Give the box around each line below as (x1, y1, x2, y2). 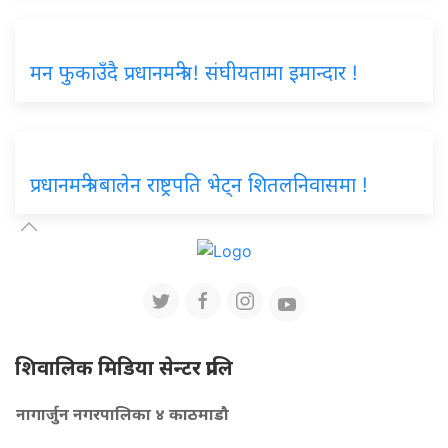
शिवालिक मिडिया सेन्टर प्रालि (15, 356, 233, 381)
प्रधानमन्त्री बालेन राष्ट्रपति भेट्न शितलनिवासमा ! (30, 172, 368, 197)
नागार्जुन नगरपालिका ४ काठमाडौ (16, 404, 229, 425)
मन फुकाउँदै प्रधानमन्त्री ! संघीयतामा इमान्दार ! (30, 60, 358, 85)
